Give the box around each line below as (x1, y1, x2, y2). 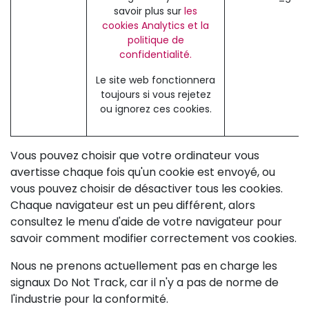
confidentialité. (119, 47, 192, 61)
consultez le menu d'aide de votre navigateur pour (10, 213, 282, 230)
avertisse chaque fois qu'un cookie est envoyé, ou (10, 163, 275, 180)
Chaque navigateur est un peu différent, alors (10, 197, 255, 213)
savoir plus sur (114, 3, 184, 18)
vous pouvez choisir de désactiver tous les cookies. (10, 180, 283, 197)
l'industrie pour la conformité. (10, 290, 168, 307)
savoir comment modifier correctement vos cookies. (10, 230, 297, 246)
